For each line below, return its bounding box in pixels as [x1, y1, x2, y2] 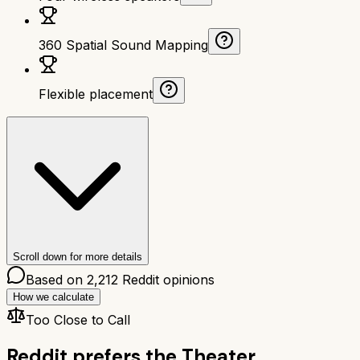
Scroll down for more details [13, 250, 142, 263]
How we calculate [13, 290, 94, 303]
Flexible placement [39, 85, 153, 102]
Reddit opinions [118, 271, 215, 288]
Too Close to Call [26, 311, 130, 328]
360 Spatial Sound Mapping [39, 36, 208, 53]
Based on [26, 271, 87, 288]
